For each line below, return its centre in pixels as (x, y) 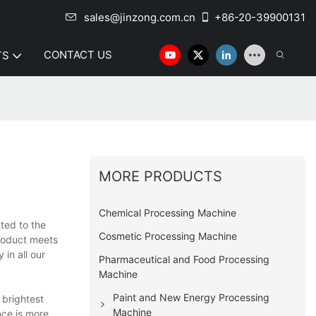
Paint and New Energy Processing (192, 297)
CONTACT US (78, 55)
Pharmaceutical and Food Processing (184, 259)
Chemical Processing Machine (168, 212)
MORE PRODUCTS (161, 176)
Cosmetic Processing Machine (168, 236)
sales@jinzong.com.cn (140, 17)
